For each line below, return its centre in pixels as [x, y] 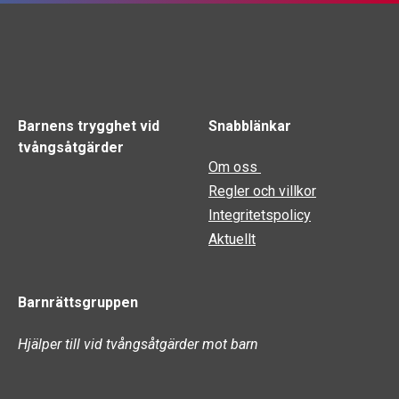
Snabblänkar [250, 126]
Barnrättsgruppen [78, 303]
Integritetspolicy [260, 216]
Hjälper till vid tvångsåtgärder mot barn [138, 344]
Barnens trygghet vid [89, 126]
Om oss [235, 167]
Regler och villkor [262, 191]
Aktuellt [232, 240]
